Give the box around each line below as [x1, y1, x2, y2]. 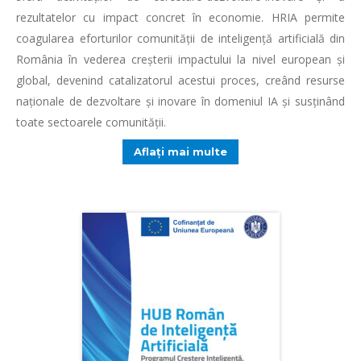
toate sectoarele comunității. [16, 114, 166, 130]
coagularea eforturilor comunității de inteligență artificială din [16, 31, 345, 46]
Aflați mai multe [134, 145, 227, 158]
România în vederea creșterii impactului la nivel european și [16, 52, 345, 67]
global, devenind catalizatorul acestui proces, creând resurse [16, 73, 345, 88]
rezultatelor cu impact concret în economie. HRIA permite [16, 10, 345, 25]
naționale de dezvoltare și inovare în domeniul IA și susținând [16, 93, 345, 109]
